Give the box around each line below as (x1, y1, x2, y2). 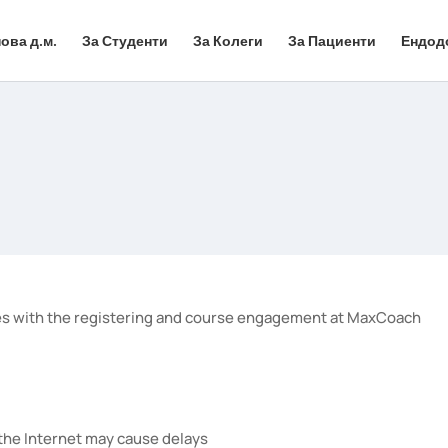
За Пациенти (288, 33, 376, 49)
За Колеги (193, 33, 263, 49)
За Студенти (82, 33, 168, 49)
